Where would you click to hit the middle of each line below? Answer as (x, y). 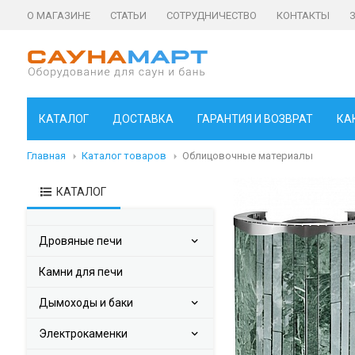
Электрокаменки (83, 334)
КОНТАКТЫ (303, 15)
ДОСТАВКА (143, 119)
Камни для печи (81, 272)
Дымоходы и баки (86, 303)
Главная (46, 156)
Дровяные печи (80, 241)
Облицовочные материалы (248, 156)
